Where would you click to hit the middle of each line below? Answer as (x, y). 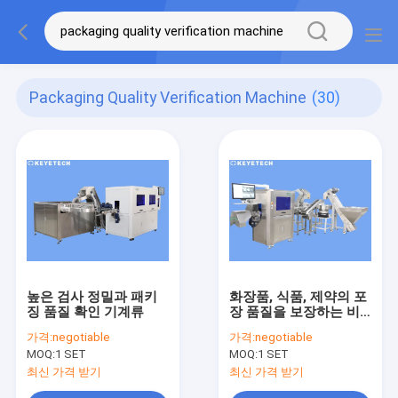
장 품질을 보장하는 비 (295, 311)
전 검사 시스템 (273, 326)
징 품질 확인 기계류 (85, 311)
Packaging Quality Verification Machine (168, 98)
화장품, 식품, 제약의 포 (298, 296)
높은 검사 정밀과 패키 (92, 296)
